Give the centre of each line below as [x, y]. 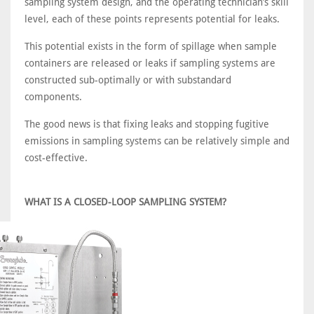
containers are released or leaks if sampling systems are [150, 63]
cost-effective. [56, 158]
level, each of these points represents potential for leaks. [152, 19]
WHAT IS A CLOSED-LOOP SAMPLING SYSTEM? [125, 202]
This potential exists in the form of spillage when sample [151, 46]
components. [53, 97]
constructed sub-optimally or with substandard [128, 80]
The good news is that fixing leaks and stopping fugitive [147, 124]
